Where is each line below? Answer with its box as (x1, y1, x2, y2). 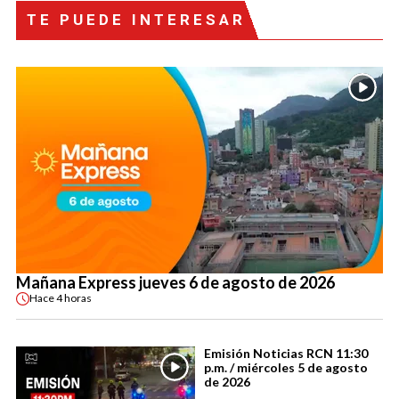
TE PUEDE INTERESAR (27, 10, 246, 28)
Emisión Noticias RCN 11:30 (204, 345, 368, 361)
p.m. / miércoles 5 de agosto (204, 359, 368, 375)
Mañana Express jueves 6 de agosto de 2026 (16, 272, 335, 292)
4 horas (56, 291, 92, 305)
